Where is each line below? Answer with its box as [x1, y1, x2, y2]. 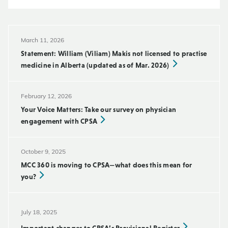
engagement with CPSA [21, 117, 99, 125]
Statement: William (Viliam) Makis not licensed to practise [21, 49, 207, 58]
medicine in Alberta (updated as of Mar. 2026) [21, 61, 171, 69]
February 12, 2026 [21, 93, 72, 100]
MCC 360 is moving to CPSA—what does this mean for [21, 161, 192, 169]
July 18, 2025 [21, 209, 57, 216]
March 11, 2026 [21, 37, 64, 44]
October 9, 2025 [21, 149, 66, 156]
